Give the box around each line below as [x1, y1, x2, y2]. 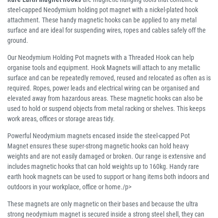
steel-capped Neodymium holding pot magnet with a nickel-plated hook [7, 6, 198, 14]
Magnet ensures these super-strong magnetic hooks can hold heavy [7, 142, 189, 150]
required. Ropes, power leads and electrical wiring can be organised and [7, 84, 200, 92]
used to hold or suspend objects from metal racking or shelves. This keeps [7, 105, 205, 113]
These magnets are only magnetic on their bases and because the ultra [7, 200, 198, 208]
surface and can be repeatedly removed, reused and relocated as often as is [7, 74, 211, 82]
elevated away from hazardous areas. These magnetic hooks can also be [7, 94, 203, 103]
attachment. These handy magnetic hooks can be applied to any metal [7, 16, 197, 24]
